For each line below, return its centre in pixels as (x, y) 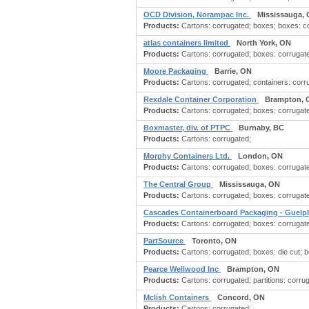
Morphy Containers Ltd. (188, 156)
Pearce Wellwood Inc (182, 269)
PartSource (165, 241)
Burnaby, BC (261, 128)
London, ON (260, 156)
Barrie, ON (233, 71)
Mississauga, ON (250, 184)
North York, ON (264, 43)
